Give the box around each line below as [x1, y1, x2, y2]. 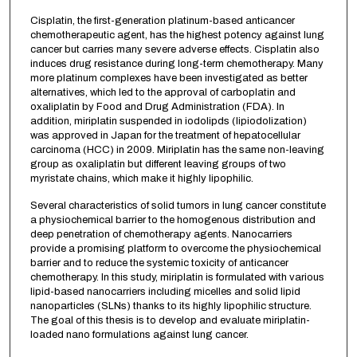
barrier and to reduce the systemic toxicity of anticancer [29, 257, 288, 269]
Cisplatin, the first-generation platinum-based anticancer [29, 15, 295, 27]
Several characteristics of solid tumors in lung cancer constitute [29, 200, 326, 212]
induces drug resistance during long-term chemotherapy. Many [29, 58, 324, 70]
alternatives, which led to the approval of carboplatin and [29, 87, 296, 99]
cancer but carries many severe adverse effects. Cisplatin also [29, 44, 320, 56]
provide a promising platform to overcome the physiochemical [29, 243, 321, 255]
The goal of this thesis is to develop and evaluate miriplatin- [29, 315, 310, 327]
